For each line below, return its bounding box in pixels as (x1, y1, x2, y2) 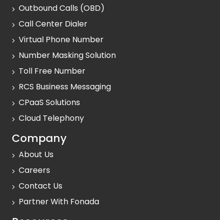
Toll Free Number (19, 65, 85, 77)
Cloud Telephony (19, 112, 84, 124)
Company (12, 131, 67, 146)
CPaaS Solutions (19, 97, 80, 109)
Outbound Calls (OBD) (19, 2, 105, 14)
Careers (19, 165, 50, 176)
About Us (19, 149, 54, 161)
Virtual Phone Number (19, 34, 104, 46)
